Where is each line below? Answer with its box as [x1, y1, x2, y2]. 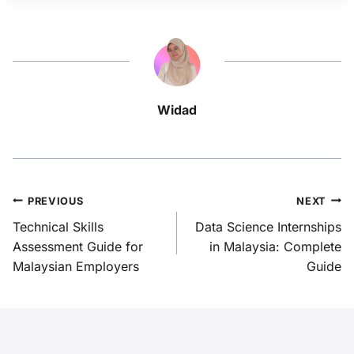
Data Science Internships [195, 218, 341, 235]
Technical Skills [13, 218, 104, 235]
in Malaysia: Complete [209, 238, 341, 254]
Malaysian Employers [13, 258, 139, 274]
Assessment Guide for [13, 238, 143, 254]
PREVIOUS [28, 194, 84, 207]
